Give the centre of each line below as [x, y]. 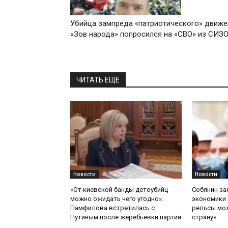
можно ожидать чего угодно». [117, 199]
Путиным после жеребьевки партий [126, 217]
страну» [204, 217]
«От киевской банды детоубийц [119, 190]
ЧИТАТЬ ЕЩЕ [98, 80]
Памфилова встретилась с [112, 208]
